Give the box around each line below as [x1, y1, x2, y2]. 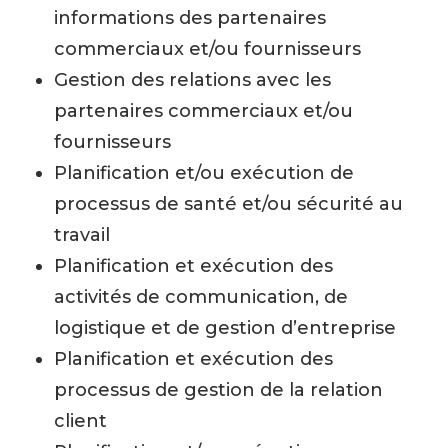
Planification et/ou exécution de [54, 162, 354, 184]
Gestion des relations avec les [54, 69, 331, 91]
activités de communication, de [54, 286, 348, 308]
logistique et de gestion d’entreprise [54, 317, 396, 339]
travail [54, 224, 110, 246]
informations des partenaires [54, 7, 326, 29]
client [54, 410, 107, 432]
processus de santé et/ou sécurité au [54, 193, 403, 215]
